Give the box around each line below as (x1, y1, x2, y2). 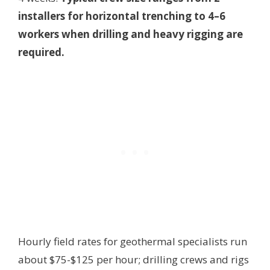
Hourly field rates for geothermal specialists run (18, 234, 247, 249)
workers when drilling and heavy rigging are (18, 27, 243, 42)
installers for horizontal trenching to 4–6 (18, 9, 225, 24)
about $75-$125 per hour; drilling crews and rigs (18, 253, 249, 267)
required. (18, 45, 64, 60)
